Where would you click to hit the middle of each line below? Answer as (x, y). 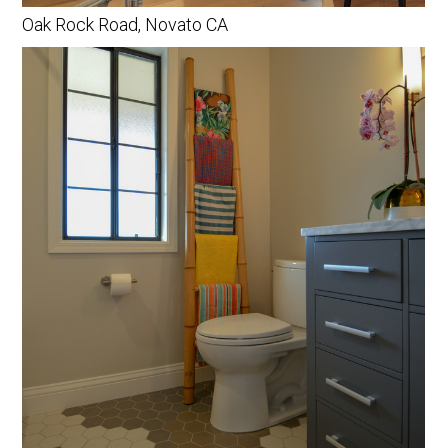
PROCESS (216, 16)
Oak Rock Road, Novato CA (125, 24)
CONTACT (216, 44)
